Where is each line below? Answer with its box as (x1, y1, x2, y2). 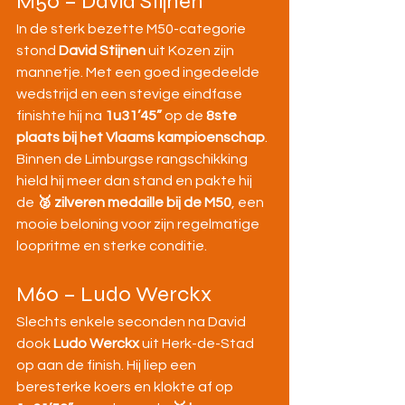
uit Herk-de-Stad (139, 336, 257, 352)
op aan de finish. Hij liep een (16, 358, 199, 373)
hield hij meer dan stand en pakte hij (16, 174, 255, 189)
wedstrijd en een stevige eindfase (16, 87, 245, 102)
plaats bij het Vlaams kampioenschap (16, 130, 265, 146)
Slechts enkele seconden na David (16, 315, 249, 330)
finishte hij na (16, 108, 105, 124)
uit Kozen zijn (146, 43, 237, 59)
